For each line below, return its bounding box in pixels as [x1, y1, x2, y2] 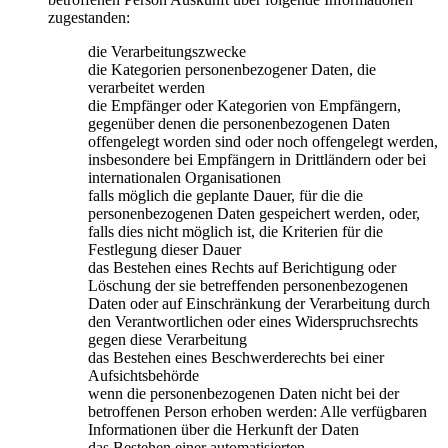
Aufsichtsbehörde [88, 367, 199, 385]
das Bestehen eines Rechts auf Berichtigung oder [88, 259, 396, 277]
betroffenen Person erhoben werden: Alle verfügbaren [88, 403, 427, 421]
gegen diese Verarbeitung [88, 331, 247, 349]
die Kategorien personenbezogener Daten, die [88, 61, 376, 79]
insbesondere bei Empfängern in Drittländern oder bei [88, 151, 426, 169]
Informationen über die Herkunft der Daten [88, 421, 359, 439]
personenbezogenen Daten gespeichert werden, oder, [88, 205, 420, 223]
